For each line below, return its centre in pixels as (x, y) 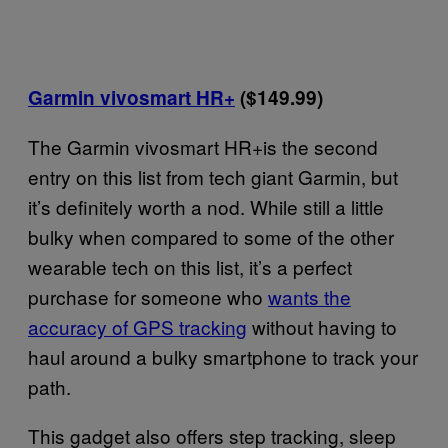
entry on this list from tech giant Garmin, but (213, 176)
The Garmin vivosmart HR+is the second (203, 146)
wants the (309, 296)
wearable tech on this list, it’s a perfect (190, 266)
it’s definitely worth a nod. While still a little (206, 206)
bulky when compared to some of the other (211, 236)
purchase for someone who (148, 296)
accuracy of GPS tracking (137, 326)
